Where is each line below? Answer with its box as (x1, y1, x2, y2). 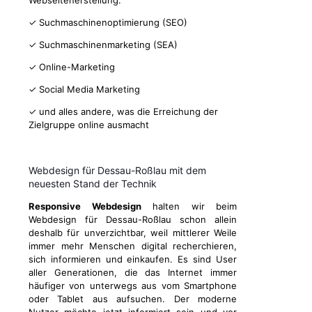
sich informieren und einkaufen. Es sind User (29, 253, 237, 265)
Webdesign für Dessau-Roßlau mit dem (29, 164, 206, 177)
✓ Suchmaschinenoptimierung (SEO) (29, 17, 187, 29)
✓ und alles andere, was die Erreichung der (29, 106, 218, 118)
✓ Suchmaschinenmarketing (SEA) (29, 39, 178, 51)
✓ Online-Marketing (29, 61, 115, 73)
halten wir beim (141, 201, 237, 212)
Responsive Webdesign (29, 201, 141, 212)
